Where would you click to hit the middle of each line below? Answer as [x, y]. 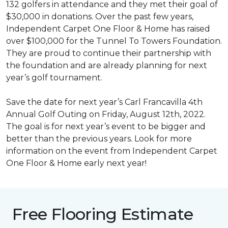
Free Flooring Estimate [103, 214]
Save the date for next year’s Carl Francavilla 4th [104, 102]
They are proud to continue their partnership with [109, 53]
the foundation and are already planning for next [107, 65]
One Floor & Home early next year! [76, 163]
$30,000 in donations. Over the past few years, [100, 17]
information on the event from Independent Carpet [112, 151]
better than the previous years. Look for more [99, 139]
